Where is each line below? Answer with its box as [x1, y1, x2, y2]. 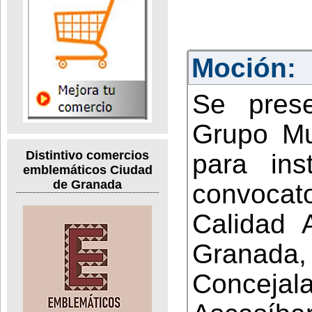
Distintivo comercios [26, 148, 149, 163]
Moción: [192, 52, 296, 83]
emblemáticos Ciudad [22, 163, 153, 178]
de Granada [53, 178, 122, 192]
